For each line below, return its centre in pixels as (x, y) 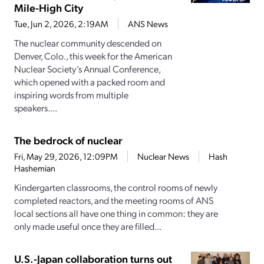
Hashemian (35, 168)
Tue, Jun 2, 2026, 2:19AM (61, 24)
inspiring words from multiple (71, 95)
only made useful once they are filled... (88, 226)
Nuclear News (163, 156)
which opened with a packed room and (90, 82)
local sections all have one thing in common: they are (116, 213)
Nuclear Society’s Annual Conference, (87, 69)
